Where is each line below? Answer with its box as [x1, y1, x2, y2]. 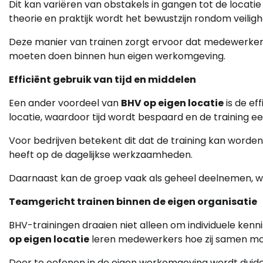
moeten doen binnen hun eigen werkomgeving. [9, 49, 225, 63]
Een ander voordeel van [9, 96, 121, 110]
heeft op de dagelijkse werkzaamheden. [9, 148, 193, 162]
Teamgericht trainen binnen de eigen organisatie [9, 195, 257, 209]
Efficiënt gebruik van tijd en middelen [9, 73, 196, 87]
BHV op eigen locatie [121, 96, 224, 110]
